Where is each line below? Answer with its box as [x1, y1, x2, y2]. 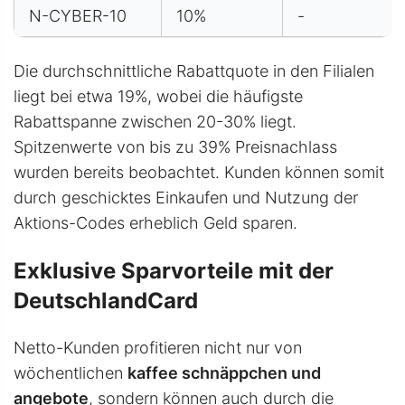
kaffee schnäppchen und [127, 363, 321, 383]
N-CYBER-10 [29, 6, 127, 26]
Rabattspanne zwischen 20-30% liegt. [14, 112, 297, 132]
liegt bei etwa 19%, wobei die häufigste [14, 87, 303, 107]
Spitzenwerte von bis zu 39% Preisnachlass [14, 137, 337, 157]
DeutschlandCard [14, 287, 198, 315]
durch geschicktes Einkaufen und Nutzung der [14, 188, 358, 208]
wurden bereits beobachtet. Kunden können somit [14, 163, 384, 183]
